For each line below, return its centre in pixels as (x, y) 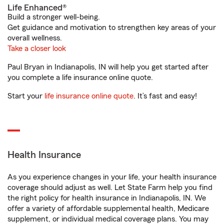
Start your (26, 96)
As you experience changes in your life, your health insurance (112, 177)
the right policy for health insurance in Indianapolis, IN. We (107, 198)
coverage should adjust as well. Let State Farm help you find (110, 187)
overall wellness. (35, 38)
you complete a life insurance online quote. (80, 77)
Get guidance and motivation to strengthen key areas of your (112, 27)
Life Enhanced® (37, 7)
